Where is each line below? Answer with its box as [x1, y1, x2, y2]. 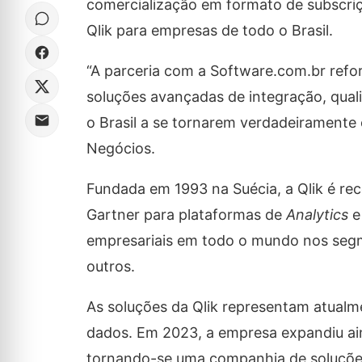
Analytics [285, 206, 348, 223]
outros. [86, 258, 135, 275]
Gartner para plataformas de [86, 206, 286, 223]
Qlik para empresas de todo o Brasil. [86, 22, 333, 39]
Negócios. [86, 140, 155, 157]
